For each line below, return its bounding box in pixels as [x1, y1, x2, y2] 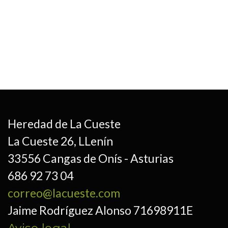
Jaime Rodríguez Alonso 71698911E [7, 203, 193, 217]
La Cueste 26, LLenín [7, 134, 113, 148]
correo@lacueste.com [7, 186, 120, 200]
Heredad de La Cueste [7, 117, 121, 131]
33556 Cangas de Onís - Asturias [7, 151, 174, 165]
